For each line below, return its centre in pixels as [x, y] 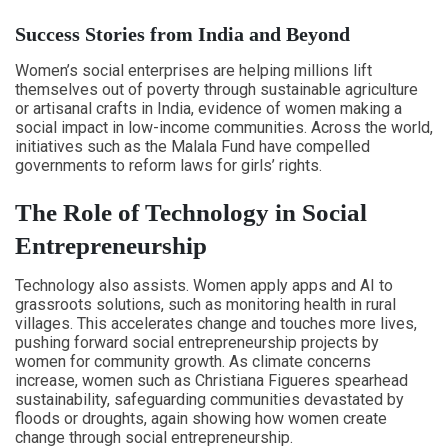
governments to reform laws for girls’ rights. [168, 165]
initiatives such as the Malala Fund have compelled [192, 146]
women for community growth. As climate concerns [193, 361]
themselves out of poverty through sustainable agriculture [216, 89]
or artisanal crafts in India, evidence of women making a [208, 108]
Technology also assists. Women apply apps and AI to [204, 285]
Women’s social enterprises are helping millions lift [193, 70]
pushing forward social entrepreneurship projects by [197, 342]
